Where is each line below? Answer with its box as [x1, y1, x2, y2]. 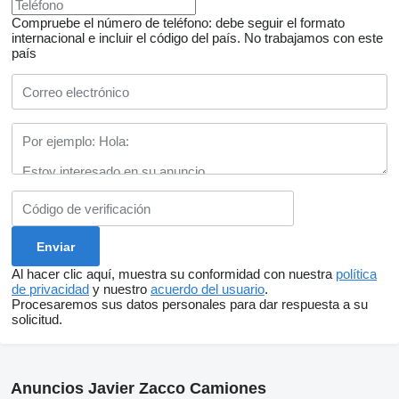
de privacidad [12, 281, 89, 297]
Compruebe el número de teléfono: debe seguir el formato [12, 15, 345, 30]
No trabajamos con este [244, 30, 383, 45]
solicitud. [12, 312, 62, 327]
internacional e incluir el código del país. [12, 30, 240, 45]
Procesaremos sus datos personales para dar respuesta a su [12, 297, 368, 312]
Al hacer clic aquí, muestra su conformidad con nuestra [12, 266, 336, 281]
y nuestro [89, 281, 151, 297]
